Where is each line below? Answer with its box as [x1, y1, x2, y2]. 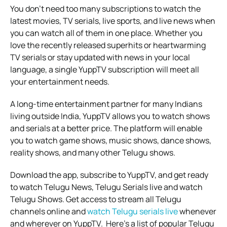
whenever [178, 205, 216, 217]
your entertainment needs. [10, 75, 109, 87]
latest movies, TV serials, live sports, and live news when [10, 15, 215, 26]
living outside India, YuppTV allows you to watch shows [10, 110, 210, 122]
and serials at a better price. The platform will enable [10, 122, 202, 134]
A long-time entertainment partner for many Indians [10, 98, 202, 109]
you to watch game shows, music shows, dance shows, [10, 134, 211, 146]
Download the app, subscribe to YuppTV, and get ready [10, 169, 208, 180]
